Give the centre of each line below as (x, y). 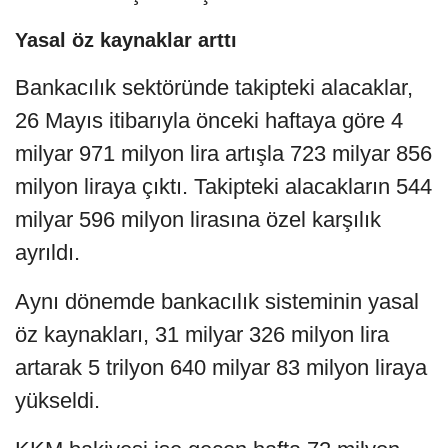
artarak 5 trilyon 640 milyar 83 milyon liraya (221, 367)
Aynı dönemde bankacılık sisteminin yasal (217, 301)
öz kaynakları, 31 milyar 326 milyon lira (202, 334)
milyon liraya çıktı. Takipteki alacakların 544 (223, 186)
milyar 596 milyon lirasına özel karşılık (198, 219)
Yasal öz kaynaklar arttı (126, 39)
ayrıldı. (47, 252)
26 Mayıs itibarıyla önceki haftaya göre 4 (209, 120)
